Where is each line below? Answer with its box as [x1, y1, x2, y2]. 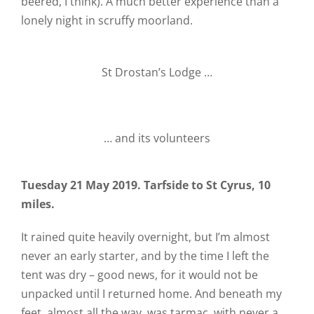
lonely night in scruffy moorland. [20, 13, 193, 28]
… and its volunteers [104, 130, 210, 146]
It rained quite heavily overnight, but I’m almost [20, 229, 270, 245]
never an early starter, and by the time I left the [20, 248, 269, 264]
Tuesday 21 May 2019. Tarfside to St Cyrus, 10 [20, 177, 271, 193]
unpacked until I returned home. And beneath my [20, 286, 282, 301]
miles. [20, 196, 55, 212]
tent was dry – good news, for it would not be [20, 267, 258, 282]
